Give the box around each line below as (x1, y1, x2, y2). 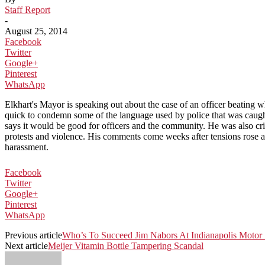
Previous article (5, 230, 62, 240)
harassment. (5, 141, 49, 152)
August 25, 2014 (5, 25, 67, 36)
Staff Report (5, 4, 50, 15)
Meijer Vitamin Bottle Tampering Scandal (48, 240, 203, 251)
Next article (5, 240, 48, 251)
